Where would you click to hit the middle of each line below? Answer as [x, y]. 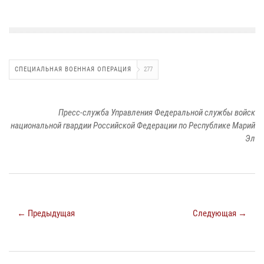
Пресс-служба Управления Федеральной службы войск [157, 112]
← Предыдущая [46, 213]
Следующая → [220, 213]
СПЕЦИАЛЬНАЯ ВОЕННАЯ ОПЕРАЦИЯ [73, 69]
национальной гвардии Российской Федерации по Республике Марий [133, 125]
